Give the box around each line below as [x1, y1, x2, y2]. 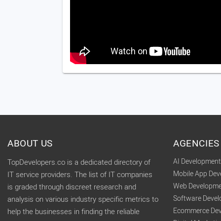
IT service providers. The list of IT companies [7, 169, 152, 180]
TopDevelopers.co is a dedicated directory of [7, 157, 150, 168]
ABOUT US [7, 137, 53, 150]
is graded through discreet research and [7, 182, 136, 192]
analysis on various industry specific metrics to [7, 194, 158, 205]
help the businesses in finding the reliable [7, 206, 140, 217]
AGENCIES [173, 137, 220, 150]
